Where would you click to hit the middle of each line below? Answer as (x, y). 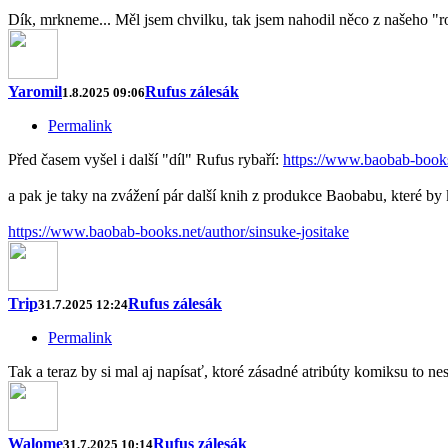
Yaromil (35, 92)
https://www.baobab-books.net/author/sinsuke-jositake (178, 232)
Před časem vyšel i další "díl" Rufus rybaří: (145, 160)
